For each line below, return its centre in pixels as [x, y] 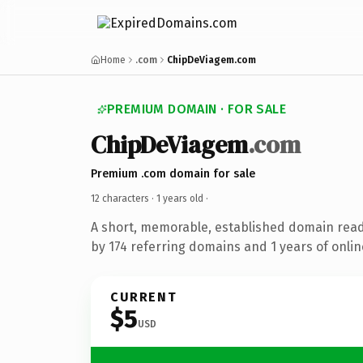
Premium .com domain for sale [173, 173]
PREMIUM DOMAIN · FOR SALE [196, 109]
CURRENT [144, 297]
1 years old [180, 198]
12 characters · [124, 198]
